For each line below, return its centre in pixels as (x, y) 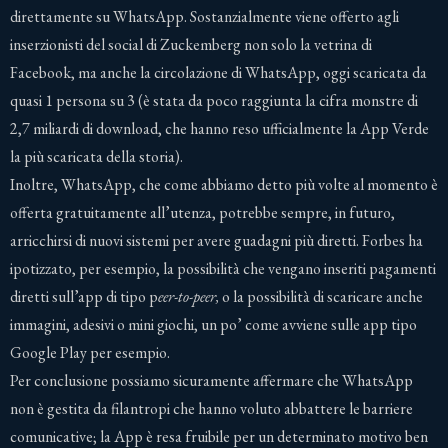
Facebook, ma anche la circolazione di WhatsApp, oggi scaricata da (218, 72)
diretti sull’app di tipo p (84, 296)
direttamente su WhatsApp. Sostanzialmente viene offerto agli (204, 16)
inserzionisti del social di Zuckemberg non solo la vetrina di (191, 44)
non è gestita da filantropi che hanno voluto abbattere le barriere (211, 408)
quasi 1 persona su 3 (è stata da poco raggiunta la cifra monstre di (214, 100)
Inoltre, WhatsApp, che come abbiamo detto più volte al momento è (224, 184)
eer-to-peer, (190, 296)
